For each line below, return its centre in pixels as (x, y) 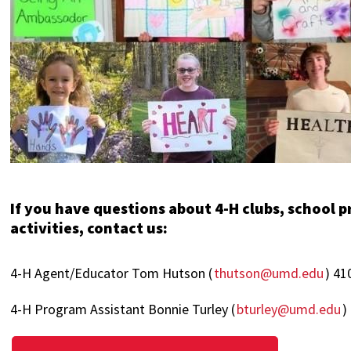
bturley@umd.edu (289, 309)
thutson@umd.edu (269, 273)
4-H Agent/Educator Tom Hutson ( (112, 273)
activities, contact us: (89, 228)
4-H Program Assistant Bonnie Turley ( (123, 309)
